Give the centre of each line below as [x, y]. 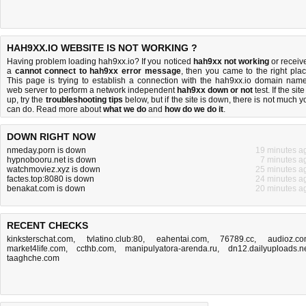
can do [19, 109]
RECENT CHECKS [47, 225]
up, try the [26, 100]
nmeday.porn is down [46, 150]
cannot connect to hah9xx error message [98, 71]
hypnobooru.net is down [52, 160]
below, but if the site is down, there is [193, 100]
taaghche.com [33, 258]
